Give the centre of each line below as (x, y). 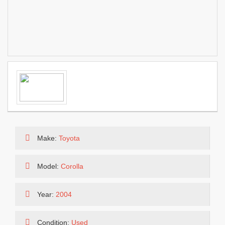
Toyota (69, 138)
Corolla (72, 166)
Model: (48, 166)
